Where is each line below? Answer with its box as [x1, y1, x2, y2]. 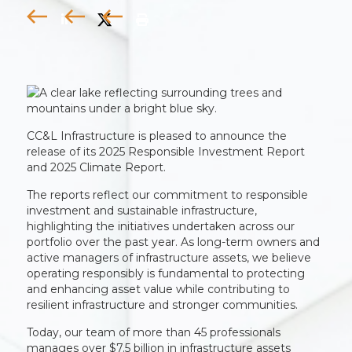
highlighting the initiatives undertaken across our [27, 219, 295, 233]
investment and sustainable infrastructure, [27, 203, 258, 218]
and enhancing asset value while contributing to [27, 282, 291, 296]
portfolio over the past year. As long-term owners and [27, 235, 321, 249]
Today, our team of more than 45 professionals [27, 325, 281, 339]
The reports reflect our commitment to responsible [27, 188, 309, 202]
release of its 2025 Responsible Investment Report [27, 145, 306, 159]
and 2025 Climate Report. [27, 160, 167, 174]
